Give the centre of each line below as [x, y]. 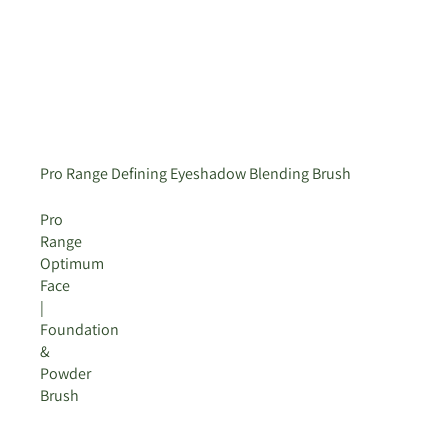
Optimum [72, 264]
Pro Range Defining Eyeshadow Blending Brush [195, 174]
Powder [65, 374]
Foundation [79, 330]
